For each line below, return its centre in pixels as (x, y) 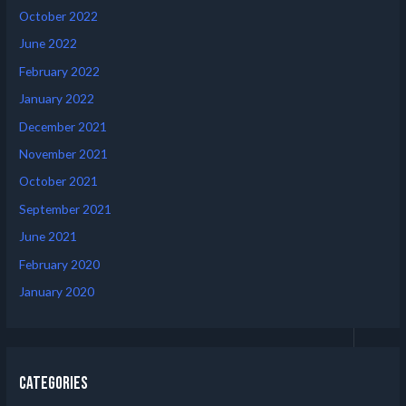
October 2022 (59, 15)
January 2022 (57, 99)
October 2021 (59, 181)
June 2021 (48, 237)
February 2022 (60, 71)
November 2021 (64, 153)
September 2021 (66, 208)
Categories (54, 384)
